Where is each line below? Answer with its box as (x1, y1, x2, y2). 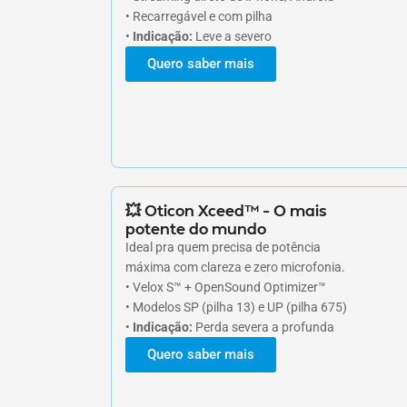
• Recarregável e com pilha (125, 8, 273, 24)
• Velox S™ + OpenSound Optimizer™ (125, 279, 326, 294)
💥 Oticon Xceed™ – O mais (125, 199, 327, 220)
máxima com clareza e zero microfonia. (125, 259, 345, 274)
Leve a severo (193, 28, 272, 44)
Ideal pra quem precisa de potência (125, 239, 321, 254)
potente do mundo (125, 217, 266, 238)
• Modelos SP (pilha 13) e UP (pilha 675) (125, 299, 347, 314)
